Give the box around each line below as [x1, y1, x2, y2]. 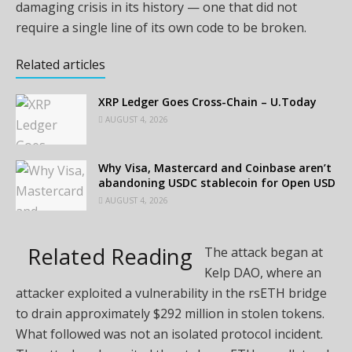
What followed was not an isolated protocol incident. [16, 325, 323, 343]
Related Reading [27, 242, 192, 272]
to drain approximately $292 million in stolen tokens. [16, 305, 324, 323]
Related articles [16, 55, 105, 73]
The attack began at [204, 244, 323, 262]
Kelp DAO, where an [204, 264, 321, 282]
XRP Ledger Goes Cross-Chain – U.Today [98, 93, 317, 109]
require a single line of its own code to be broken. [16, 18, 306, 36]
